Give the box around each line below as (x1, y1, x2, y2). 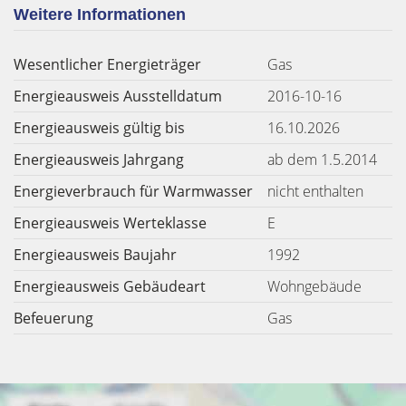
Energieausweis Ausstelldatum (14, 86, 222, 106)
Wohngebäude (267, 276, 362, 296)
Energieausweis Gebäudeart (14, 276, 206, 296)
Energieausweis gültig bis (14, 118, 185, 138)
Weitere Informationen (14, 5, 186, 24)
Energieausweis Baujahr (14, 245, 177, 265)
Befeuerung (14, 308, 93, 328)
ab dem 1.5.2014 (267, 150, 377, 169)
